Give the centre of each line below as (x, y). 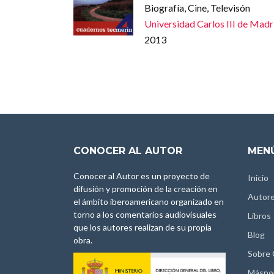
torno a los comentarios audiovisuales (145, 215)
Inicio (258, 178)
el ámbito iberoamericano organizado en (149, 202)
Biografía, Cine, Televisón (197, 8)
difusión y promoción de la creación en (146, 189)
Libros (259, 216)
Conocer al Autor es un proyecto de (142, 176)
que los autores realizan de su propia (143, 228)
